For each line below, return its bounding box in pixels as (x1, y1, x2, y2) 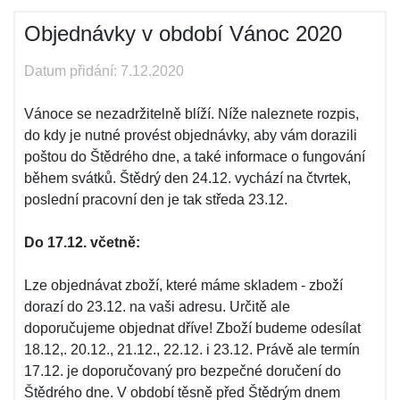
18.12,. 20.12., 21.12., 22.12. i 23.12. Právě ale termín (24, 342, 360, 357)
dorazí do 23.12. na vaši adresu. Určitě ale (24, 299, 290, 314)
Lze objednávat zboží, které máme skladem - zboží (24, 278, 343, 293)
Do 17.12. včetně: (24, 235, 140, 250)
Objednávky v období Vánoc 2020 (24, 21, 342, 46)
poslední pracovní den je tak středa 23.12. (24, 192, 287, 207)
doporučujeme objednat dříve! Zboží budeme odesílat (24, 321, 361, 336)
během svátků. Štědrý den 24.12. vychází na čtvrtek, (24, 171, 351, 186)
